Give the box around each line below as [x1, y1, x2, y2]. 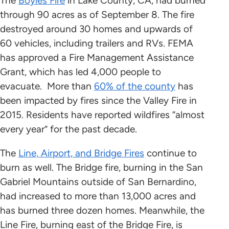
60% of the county [94, 80, 175, 93]
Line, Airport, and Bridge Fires [18, 147, 144, 159]
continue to [144, 147, 197, 159]
